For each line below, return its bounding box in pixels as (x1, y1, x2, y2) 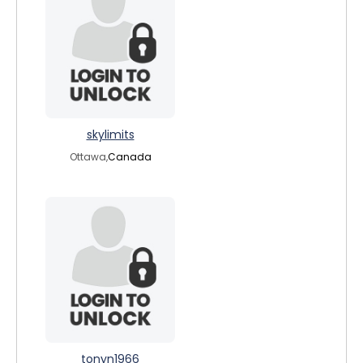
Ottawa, (69, 150, 108, 164)
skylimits (86, 126, 135, 143)
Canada (107, 150, 152, 164)
